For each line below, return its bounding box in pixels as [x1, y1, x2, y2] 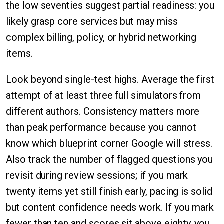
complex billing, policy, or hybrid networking [6, 31, 197, 43]
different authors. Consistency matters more [6, 105, 200, 117]
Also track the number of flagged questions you [6, 153, 213, 165]
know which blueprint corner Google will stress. [6, 137, 213, 149]
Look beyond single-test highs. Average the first [6, 73, 215, 85]
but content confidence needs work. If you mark [6, 201, 214, 213]
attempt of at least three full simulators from [6, 89, 201, 101]
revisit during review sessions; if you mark [6, 169, 188, 181]
